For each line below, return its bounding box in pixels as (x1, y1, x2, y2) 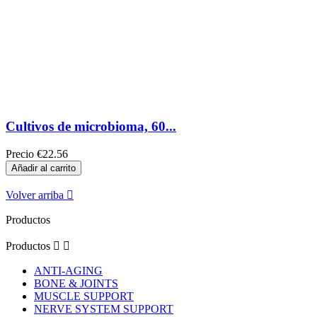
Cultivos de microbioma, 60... (6, 119, 176, 134)
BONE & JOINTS (34, 277, 118, 289)
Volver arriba (6, 188, 67, 201)
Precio (6, 147, 34, 160)
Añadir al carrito (11, 162, 76, 173)
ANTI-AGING (34, 264, 103, 277)
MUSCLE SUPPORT (34, 289, 134, 302)
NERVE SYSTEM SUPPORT (34, 302, 173, 315)
